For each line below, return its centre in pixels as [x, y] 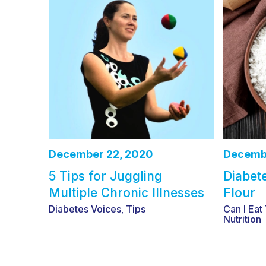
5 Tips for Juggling [105, 176]
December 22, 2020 [101, 154]
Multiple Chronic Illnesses [126, 192]
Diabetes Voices [85, 209]
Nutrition [242, 219]
